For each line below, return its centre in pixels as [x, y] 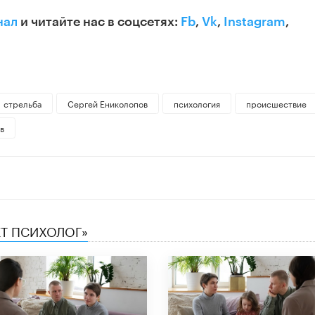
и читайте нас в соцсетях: [99, 22]
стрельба [22, 103]
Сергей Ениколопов [107, 103]
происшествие [276, 103]
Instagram [255, 22]
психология [197, 103]
